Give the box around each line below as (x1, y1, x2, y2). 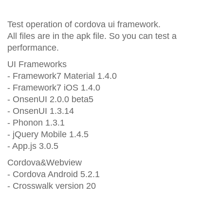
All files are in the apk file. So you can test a (7, 31, 177, 41)
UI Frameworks (7, 59, 67, 69)
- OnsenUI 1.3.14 (7, 106, 74, 116)
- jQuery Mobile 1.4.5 (7, 129, 89, 139)
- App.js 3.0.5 (7, 141, 58, 151)
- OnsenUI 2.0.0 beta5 (7, 94, 93, 104)
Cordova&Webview (7, 158, 82, 167)
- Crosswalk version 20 (7, 181, 96, 191)
